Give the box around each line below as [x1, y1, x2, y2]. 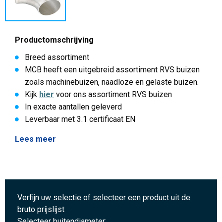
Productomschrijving [15, 35, 94, 45]
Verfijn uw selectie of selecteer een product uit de [17, 193, 190, 203]
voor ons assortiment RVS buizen [54, 89, 172, 99]
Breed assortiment [25, 52, 89, 62]
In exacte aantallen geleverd [25, 102, 122, 111]
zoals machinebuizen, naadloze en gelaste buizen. [25, 77, 199, 87]
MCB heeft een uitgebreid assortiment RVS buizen [25, 64, 200, 74]
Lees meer [15, 134, 56, 144]
